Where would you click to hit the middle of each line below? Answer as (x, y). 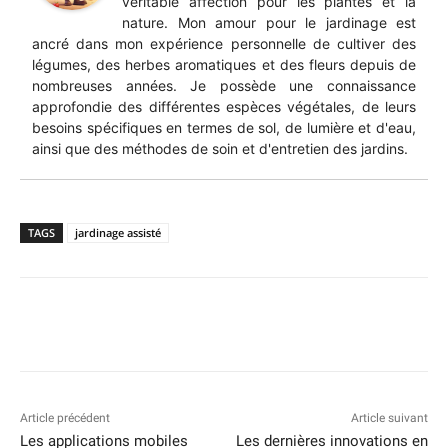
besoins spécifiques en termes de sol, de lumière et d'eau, (224, 127)
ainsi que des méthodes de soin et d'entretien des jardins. (220, 148)
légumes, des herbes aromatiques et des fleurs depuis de (224, 64)
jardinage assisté (118, 232)
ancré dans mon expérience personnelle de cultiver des (224, 43)
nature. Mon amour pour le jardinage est (269, 22)
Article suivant (389, 418)
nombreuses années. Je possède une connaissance (224, 85)
